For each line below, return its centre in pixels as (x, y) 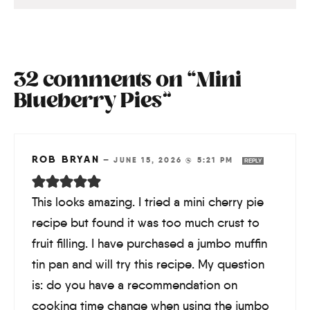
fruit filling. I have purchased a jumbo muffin (149, 244)
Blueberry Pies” (92, 102)
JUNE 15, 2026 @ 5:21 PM (175, 160)
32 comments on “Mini (128, 82)
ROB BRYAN (66, 159)
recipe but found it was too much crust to (146, 223)
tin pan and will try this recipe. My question (148, 265)
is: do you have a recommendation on (135, 285)
